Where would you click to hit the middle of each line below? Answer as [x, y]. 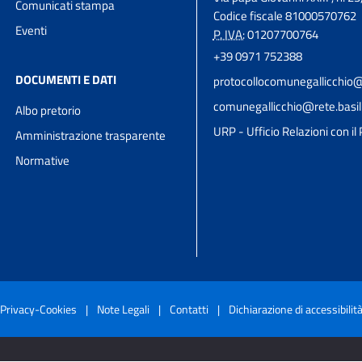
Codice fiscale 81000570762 [284, 15]
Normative [42, 160]
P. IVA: [229, 34]
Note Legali [123, 309]
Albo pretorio [48, 110]
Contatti [189, 309]
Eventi [31, 30]
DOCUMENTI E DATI [66, 79]
